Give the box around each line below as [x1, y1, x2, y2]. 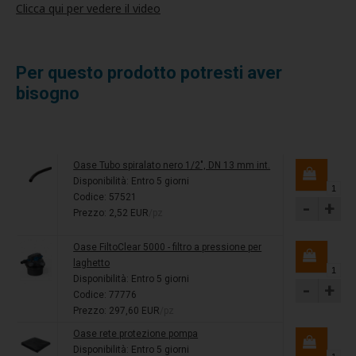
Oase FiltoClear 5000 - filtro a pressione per [73, 241, 262, 253]
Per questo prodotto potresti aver [16, 62, 282, 83]
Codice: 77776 [73, 288, 137, 300]
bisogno [16, 83, 79, 103]
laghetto [73, 257, 110, 269]
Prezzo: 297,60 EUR [73, 304, 161, 316]
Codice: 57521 [73, 191, 137, 203]
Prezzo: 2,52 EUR [73, 207, 149, 219]
